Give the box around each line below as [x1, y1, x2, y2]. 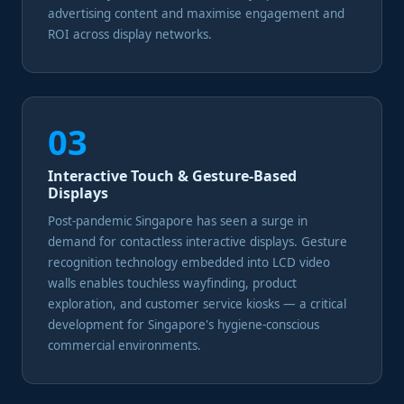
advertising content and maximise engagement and [48, 5, 344, 22]
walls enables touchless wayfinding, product [48, 275, 297, 291]
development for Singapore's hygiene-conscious [48, 317, 319, 333]
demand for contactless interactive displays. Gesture [48, 234, 347, 250]
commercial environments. [48, 337, 201, 353]
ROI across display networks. [48, 26, 212, 42]
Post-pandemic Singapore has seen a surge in [48, 213, 308, 229]
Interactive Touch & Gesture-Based [48, 166, 297, 186]
